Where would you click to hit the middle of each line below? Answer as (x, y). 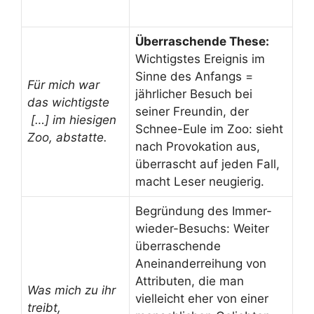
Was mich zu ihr (71, 290)
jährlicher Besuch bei (194, 94)
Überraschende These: (202, 41)
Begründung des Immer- (204, 211)
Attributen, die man (190, 281)
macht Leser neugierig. (200, 181)
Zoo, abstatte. (67, 137)
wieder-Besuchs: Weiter (202, 228)
